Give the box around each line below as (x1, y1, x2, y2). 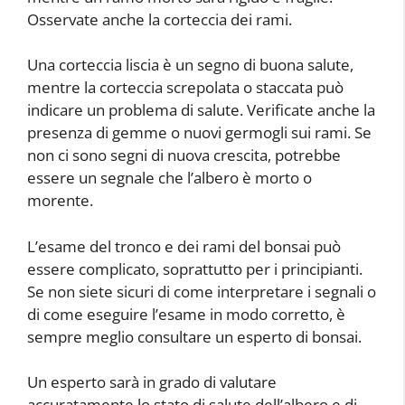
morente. (27, 190, 93, 212)
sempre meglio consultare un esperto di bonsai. (27, 325, 362, 347)
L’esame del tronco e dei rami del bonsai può (27, 235, 341, 257)
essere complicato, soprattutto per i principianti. (27, 258, 363, 279)
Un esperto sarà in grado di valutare (27, 372, 277, 393)
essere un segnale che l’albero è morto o (27, 167, 312, 189)
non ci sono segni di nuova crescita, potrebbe (27, 145, 341, 166)
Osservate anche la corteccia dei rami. (27, 8, 292, 30)
